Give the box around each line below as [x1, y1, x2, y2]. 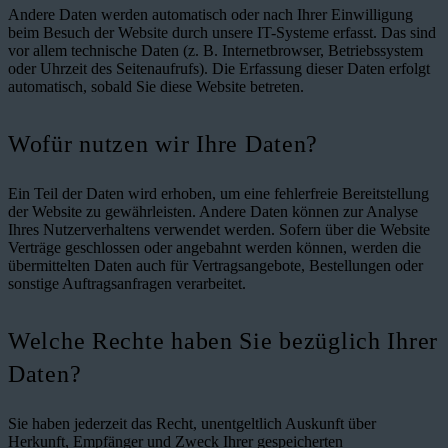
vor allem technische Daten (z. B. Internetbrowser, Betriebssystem [8, 41, 423, 59]
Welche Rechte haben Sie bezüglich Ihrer [8, 327, 439, 354]
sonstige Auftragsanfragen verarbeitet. [8, 274, 246, 292]
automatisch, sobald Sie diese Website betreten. [8, 77, 304, 95]
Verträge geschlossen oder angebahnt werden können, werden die [8, 238, 421, 256]
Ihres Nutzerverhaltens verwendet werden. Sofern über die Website [8, 220, 430, 238]
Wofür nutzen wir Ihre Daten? [8, 130, 319, 157]
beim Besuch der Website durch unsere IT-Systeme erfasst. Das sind [8, 23, 436, 41]
